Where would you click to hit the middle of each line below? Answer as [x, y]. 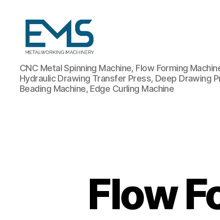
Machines [39, 116]
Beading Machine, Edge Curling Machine [97, 88]
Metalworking [47, 62]
